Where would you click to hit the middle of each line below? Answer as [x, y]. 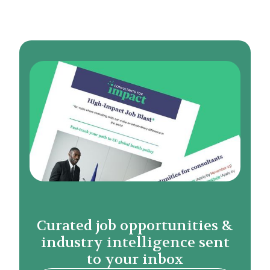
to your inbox [135, 259]
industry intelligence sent [135, 242]
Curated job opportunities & [135, 225]
